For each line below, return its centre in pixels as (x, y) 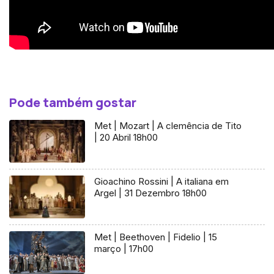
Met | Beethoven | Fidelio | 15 (156, 237)
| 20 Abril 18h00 (126, 138)
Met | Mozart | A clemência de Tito (168, 126)
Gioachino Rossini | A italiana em (162, 181)
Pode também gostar (73, 103)
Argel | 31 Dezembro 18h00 (151, 193)
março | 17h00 (124, 248)
